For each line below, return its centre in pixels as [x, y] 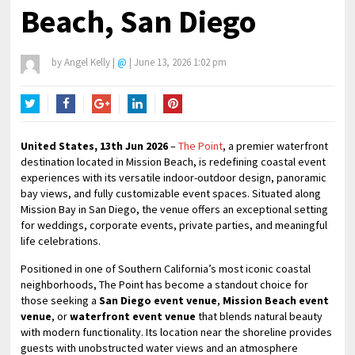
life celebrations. [61, 241]
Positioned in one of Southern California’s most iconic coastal [166, 269]
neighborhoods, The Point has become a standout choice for [165, 284]
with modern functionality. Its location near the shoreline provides [177, 332]
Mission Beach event [276, 300]
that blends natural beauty [260, 316]
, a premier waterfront [276, 146]
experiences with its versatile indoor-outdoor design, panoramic [174, 177]
